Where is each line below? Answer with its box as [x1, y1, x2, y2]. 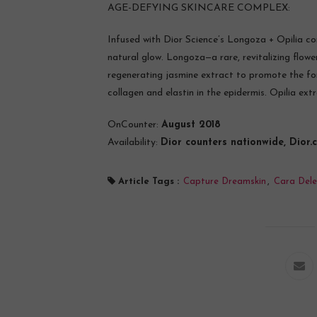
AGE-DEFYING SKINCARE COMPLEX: [108, 2, 290, 13]
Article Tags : [118, 176, 182, 186]
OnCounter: [108, 119, 161, 130]
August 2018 [161, 119, 221, 130]
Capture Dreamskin [183, 176, 266, 186]
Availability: [108, 137, 161, 148]
